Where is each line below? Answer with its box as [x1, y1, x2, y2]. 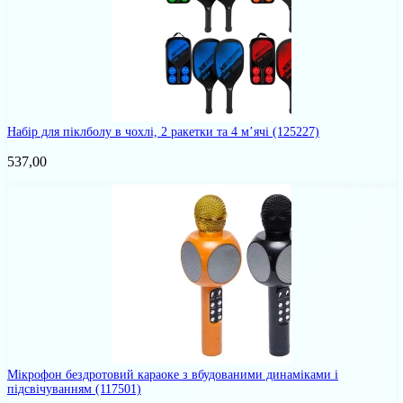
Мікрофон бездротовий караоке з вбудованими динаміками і [7, 367, 338, 381]
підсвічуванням [7, 381, 95, 396]
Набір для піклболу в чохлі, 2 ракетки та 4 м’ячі [7, 124, 273, 139]
